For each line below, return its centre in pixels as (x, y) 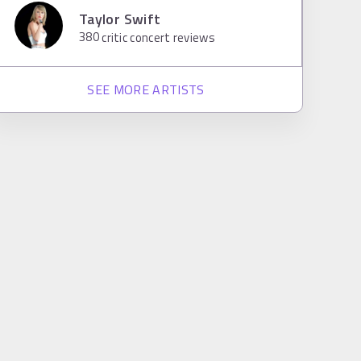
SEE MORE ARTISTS (146, 89)
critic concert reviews (157, 37)
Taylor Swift (120, 19)
